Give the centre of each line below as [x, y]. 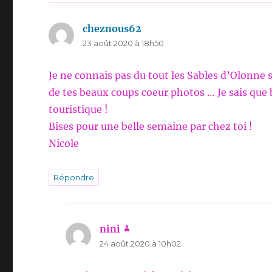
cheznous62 [112, 29]
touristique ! [79, 110]
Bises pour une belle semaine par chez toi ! [151, 127]
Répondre [74, 178]
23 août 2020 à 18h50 [124, 43]
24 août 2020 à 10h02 [141, 244]
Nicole [64, 144]
